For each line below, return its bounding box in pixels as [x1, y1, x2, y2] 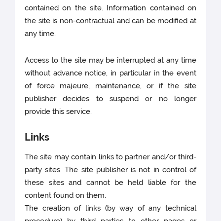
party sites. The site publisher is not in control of [25, 165, 196, 175]
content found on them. [25, 191, 107, 200]
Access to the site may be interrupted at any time [25, 56, 196, 65]
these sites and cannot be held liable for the [25, 178, 196, 187]
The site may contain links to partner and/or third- [25, 152, 196, 162]
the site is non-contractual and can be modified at [25, 16, 196, 26]
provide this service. [25, 107, 92, 116]
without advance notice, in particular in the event [25, 69, 196, 78]
